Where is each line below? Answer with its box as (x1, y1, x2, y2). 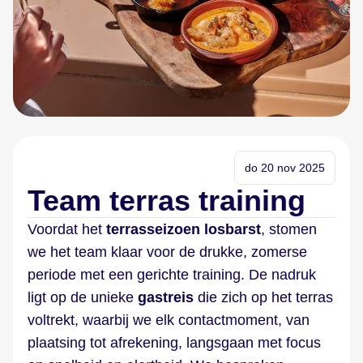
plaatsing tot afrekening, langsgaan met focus (28, 335, 321, 351)
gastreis (138, 289, 194, 305)
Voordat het (28, 221, 106, 237)
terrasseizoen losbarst (106, 221, 261, 237)
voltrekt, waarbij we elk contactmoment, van (28, 312, 310, 328)
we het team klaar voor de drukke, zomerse (28, 244, 307, 260)
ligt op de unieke (28, 289, 138, 305)
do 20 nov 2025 (245, 161, 325, 174)
